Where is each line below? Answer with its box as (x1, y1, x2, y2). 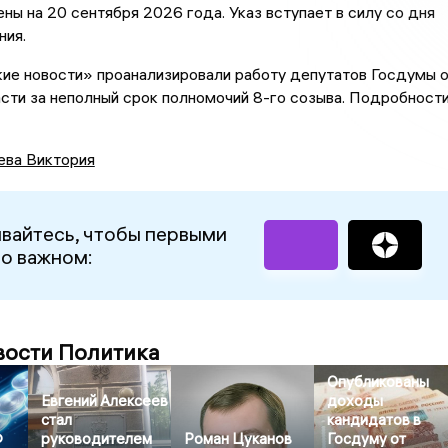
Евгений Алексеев (41, 390, 169, 410)
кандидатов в (327, 409, 422, 429)
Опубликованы (327, 371, 430, 391)
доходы (327, 390, 384, 410)
